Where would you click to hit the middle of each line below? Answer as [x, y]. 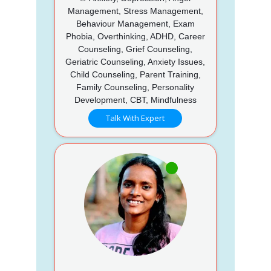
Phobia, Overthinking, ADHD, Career [135, 36]
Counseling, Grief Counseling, [135, 49]
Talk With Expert [135, 118]
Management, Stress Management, [135, 11]
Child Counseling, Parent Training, [135, 74]
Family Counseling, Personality [135, 87]
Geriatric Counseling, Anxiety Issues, [135, 61]
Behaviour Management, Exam [135, 23]
